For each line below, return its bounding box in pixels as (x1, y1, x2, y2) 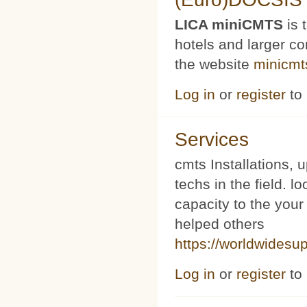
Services (175, 129, 249, 151)
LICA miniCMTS (175, 16, 283, 33)
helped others (175, 216, 265, 232)
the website (175, 56, 254, 73)
